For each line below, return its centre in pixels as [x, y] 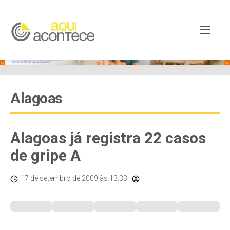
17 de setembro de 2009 [59, 178]
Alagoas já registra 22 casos [108, 138]
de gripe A [45, 155]
